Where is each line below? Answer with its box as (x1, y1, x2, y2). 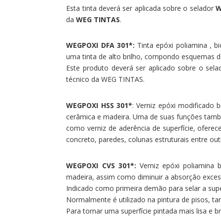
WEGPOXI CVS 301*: (66, 160, 136, 170)
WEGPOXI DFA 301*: (66, 40, 135, 50)
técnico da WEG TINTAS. (66, 74, 145, 84)
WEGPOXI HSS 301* (66, 101, 133, 110)
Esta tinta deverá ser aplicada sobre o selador (66, 3, 216, 13)
